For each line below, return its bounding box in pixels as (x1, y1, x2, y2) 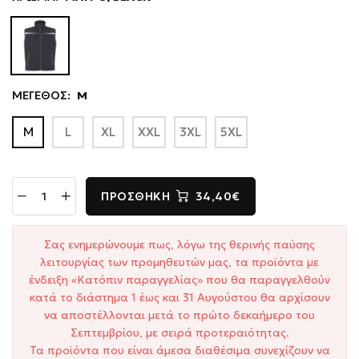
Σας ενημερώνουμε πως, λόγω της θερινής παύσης (44, 236, 315, 252)
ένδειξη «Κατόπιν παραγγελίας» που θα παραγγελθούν (29, 272, 330, 287)
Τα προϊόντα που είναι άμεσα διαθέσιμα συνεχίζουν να (29, 342, 330, 357)
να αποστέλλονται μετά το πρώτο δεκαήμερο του (44, 307, 315, 322)
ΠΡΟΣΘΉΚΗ (101, 188, 170, 204)
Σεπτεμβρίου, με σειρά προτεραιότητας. (70, 325, 289, 340)
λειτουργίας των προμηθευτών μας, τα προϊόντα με (40, 254, 319, 269)
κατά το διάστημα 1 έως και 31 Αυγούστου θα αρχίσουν (29, 289, 330, 305)
